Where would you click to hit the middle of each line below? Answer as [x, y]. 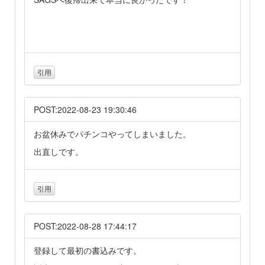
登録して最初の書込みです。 [88, 251]
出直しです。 [59, 151]
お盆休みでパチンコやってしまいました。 [112, 133]
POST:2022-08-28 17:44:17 [85, 226]
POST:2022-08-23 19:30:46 [85, 109]
